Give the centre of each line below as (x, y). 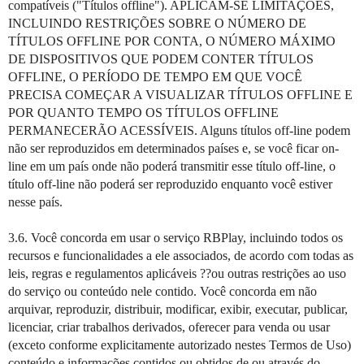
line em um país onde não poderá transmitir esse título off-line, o (172, 166)
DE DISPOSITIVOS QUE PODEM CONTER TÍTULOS (161, 59)
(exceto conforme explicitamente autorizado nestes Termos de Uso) (180, 345)
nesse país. (35, 202)
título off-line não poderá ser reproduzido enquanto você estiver (170, 184)
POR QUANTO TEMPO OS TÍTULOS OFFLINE (143, 113)
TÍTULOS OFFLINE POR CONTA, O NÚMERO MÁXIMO (172, 41)
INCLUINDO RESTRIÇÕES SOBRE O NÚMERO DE (157, 23)
